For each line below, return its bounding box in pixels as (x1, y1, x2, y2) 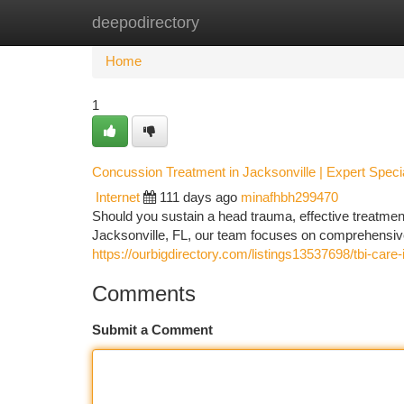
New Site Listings (182, 15, 284, 30)
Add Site (311, 15, 361, 30)
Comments (92, 281, 196, 306)
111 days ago (160, 190, 237, 205)
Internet (96, 190, 140, 205)
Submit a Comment (92, 323, 213, 337)
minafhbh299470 (241, 190, 338, 205)
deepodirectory (92, 14, 199, 32)
